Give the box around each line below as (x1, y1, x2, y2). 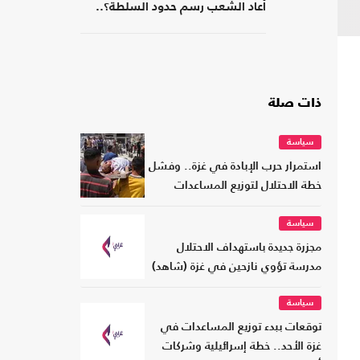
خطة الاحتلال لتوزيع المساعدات (174, 181, 321, 192)
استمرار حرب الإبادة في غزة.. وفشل (149, 162, 321, 173)
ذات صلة (268, 97, 321, 111)
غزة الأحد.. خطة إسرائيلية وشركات (162, 342, 321, 353)
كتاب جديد (216, 21, 266, 34)
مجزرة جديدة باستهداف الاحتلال (177, 243, 321, 254)
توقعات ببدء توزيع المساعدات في (161, 322, 321, 333)
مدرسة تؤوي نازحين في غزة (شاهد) (152, 262, 321, 273)
